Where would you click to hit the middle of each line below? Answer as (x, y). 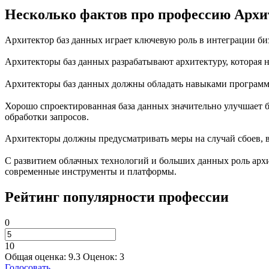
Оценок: (101, 257)
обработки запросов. (47, 116)
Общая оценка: (37, 257)
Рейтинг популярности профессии (117, 197)
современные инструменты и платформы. (91, 172)
